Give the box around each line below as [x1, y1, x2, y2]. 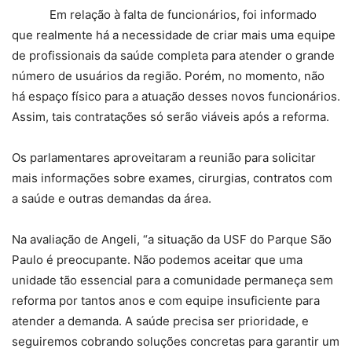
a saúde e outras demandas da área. [12, 191, 211, 207]
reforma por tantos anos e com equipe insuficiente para [12, 293, 320, 309]
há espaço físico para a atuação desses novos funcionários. [12, 89, 340, 104]
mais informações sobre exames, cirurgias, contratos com [12, 170, 332, 186]
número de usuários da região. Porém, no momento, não [12, 68, 324, 84]
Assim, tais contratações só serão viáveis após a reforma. [12, 109, 329, 125]
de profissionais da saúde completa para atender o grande [12, 48, 335, 64]
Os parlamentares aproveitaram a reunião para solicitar [12, 150, 316, 166]
